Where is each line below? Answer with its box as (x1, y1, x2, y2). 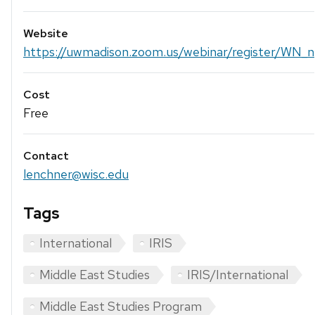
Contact (23, 148, 69, 164)
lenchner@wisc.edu (23, 166, 129, 183)
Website (23, 25, 68, 41)
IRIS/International (187, 266, 288, 283)
